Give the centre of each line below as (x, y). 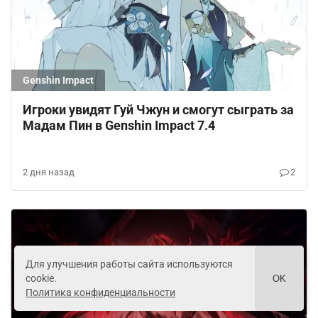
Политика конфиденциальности (100, 292)
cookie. (41, 278)
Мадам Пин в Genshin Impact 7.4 (119, 125)
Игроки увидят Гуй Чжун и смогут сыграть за (158, 109)
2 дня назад (49, 172)
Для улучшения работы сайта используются (129, 264)
